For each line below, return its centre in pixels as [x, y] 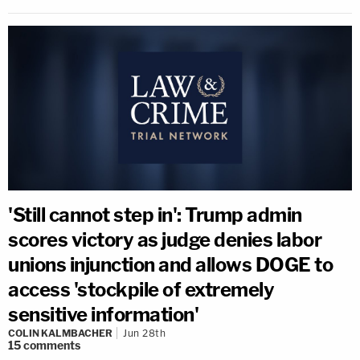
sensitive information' [103, 314]
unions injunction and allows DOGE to [170, 264]
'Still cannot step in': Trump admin [155, 215]
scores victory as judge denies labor [165, 239]
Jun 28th [144, 333]
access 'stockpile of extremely [141, 289]
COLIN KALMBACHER [60, 333]
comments [52, 345]
